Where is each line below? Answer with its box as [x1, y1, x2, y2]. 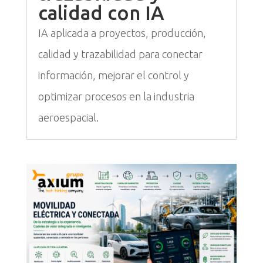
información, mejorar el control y [38, 69, 189, 81]
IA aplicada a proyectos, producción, [38, 26, 206, 39]
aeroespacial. [38, 111, 99, 123]
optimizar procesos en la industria [38, 90, 194, 102]
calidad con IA [38, 1, 164, 23]
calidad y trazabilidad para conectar [38, 48, 203, 60]
